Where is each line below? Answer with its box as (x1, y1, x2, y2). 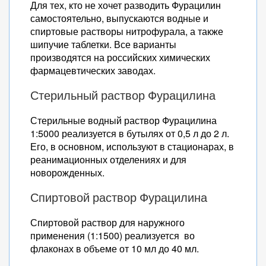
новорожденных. (30, 166, 104, 179)
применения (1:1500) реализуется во (30, 229, 195, 242)
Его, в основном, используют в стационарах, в (30, 140, 234, 153)
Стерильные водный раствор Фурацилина (30, 113, 217, 127)
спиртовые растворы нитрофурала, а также (30, 24, 223, 38)
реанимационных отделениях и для (30, 153, 186, 166)
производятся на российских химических (30, 50, 210, 64)
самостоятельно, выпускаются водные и (30, 11, 208, 25)
